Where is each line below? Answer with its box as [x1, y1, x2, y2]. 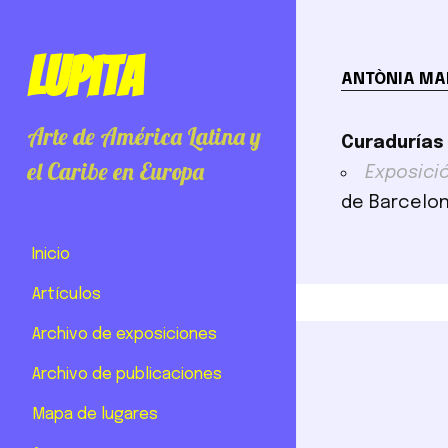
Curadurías [341, 133, 445, 152]
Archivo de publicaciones [32, 365, 222, 383]
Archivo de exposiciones [32, 325, 217, 343]
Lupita [27, 48, 143, 107]
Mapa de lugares [32, 405, 158, 423]
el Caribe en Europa [27, 155, 205, 186]
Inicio [32, 245, 70, 263]
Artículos [32, 285, 101, 303]
